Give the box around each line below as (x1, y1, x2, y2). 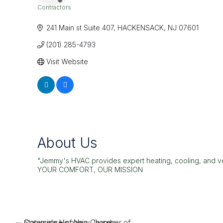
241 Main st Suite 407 (46, 23, 113, 32)
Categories (37, 11, 82, 22)
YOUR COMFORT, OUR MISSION (37, 165, 143, 174)
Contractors (37, 3, 71, 11)
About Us (37, 134, 97, 152)
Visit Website (46, 57, 88, 66)
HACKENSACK (117, 23, 164, 32)
